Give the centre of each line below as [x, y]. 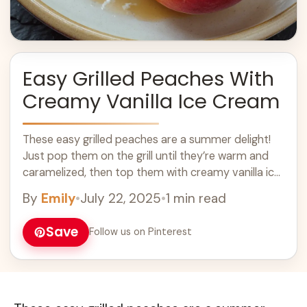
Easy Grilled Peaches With [148, 78]
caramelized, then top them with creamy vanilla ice [151, 172]
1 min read [196, 198]
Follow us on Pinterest [140, 232]
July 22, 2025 [121, 198]
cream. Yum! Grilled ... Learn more [106, 188]
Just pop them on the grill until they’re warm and [146, 156]
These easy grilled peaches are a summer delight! [147, 139]
